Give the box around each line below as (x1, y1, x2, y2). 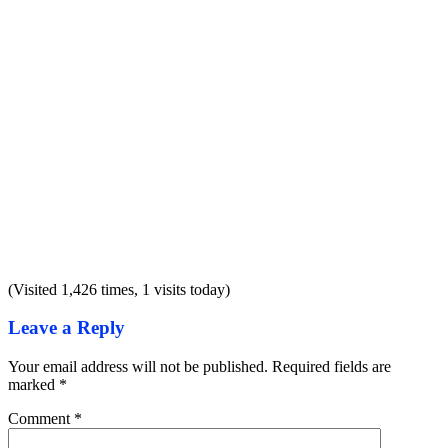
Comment (8, 409, 74, 427)
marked (8, 375, 59, 393)
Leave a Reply (8, 317, 125, 339)
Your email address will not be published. (8, 357, 268, 375)
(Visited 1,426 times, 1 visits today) (8, 280, 230, 298)
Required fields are (272, 357, 391, 375)
